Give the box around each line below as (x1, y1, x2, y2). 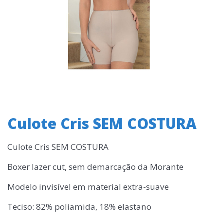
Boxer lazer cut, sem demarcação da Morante (7, 161, 183, 172)
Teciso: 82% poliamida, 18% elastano (7, 201, 151, 212)
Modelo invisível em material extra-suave (7, 181, 169, 192)
